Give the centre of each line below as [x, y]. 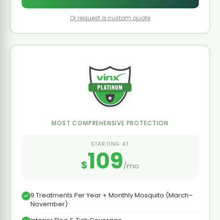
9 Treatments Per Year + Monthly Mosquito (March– [111, 195]
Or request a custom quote [110, 18]
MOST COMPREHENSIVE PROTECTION [110, 123]
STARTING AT [110, 144]
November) [49, 204]
